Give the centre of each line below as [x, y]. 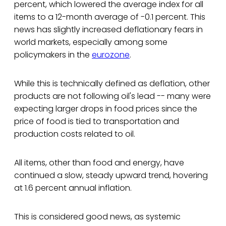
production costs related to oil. [75, 134]
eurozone [111, 55]
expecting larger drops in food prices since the [106, 109]
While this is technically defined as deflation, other [112, 84]
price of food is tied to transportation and [97, 122]
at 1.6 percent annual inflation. [73, 188]
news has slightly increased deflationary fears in [108, 30]
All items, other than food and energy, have [99, 163]
